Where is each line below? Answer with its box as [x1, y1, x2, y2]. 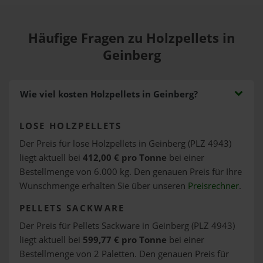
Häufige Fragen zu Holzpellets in [28, 29, 235, 47]
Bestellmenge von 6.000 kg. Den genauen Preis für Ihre [19, 165, 242, 178]
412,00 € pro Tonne [82, 151, 167, 164]
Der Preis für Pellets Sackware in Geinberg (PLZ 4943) [19, 219, 235, 232]
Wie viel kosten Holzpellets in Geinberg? [19, 88, 198, 100]
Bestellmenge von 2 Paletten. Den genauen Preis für [19, 247, 229, 260]
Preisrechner [187, 179, 239, 192]
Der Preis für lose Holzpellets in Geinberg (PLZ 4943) [19, 137, 231, 150]
